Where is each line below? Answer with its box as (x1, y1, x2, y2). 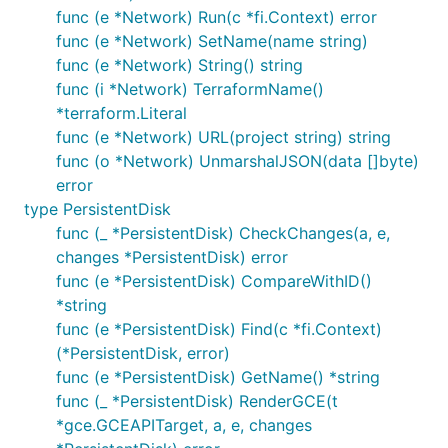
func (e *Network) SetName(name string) (56, 31, 368, 51)
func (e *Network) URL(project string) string (56, 127, 391, 147)
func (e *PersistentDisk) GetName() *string (56, 367, 380, 387)
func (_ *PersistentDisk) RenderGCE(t (56, 391, 338, 411)
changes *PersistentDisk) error (56, 247, 288, 267)
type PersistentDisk (24, 199, 171, 219)
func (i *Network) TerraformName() (56, 79, 324, 99)
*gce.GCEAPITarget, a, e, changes (56, 415, 312, 435)
